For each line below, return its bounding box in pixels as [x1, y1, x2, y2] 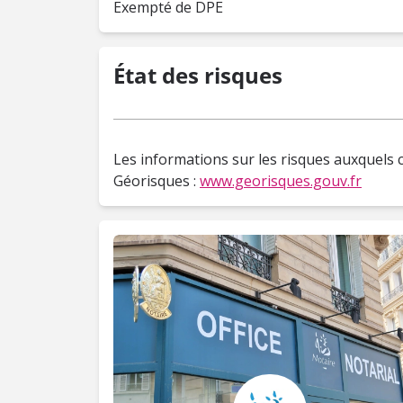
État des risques [113, 60, 282, 90]
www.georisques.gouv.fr [200, 171, 362, 191]
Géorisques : [113, 171, 200, 191]
